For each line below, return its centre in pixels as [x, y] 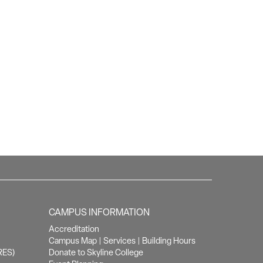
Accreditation [74, 229]
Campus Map [73, 240]
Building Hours [169, 240]
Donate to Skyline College [96, 252]
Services [120, 240]
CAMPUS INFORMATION [100, 212]
